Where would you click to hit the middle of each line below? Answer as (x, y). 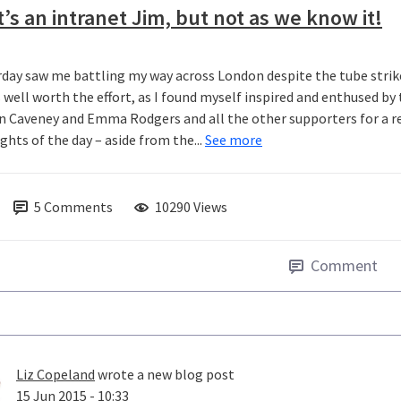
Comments (78, 207)
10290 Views (191, 207)
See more (234, 140)
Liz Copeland (55, 375)
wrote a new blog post (165, 375)
